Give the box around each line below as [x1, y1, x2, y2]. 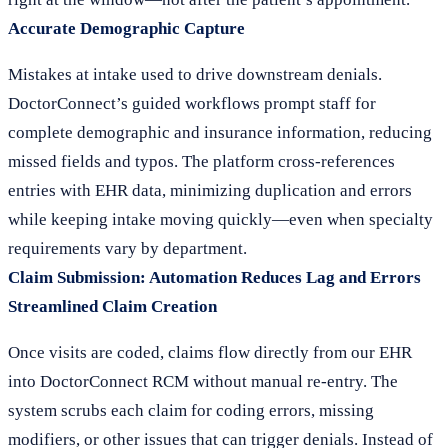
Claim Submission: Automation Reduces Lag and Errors [8, 268, 421, 287]
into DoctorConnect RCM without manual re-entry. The [8, 372, 398, 391]
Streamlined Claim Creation [8, 297, 217, 316]
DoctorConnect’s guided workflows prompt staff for [8, 94, 376, 113]
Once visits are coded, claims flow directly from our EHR [8, 343, 412, 362]
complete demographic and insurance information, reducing [8, 123, 432, 142]
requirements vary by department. [8, 239, 247, 258]
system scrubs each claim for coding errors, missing [8, 401, 374, 420]
